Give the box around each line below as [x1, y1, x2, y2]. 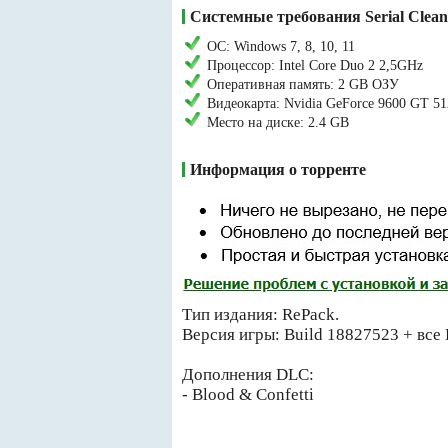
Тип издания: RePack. [182, 305, 339, 324]
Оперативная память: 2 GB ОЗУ [207, 77, 399, 92]
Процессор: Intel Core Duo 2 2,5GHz [207, 58, 423, 73]
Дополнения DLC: [182, 365, 314, 384]
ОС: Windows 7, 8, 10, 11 [207, 39, 355, 54]
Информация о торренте [190, 161, 366, 178]
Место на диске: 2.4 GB [207, 115, 349, 130]
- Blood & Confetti [182, 385, 314, 404]
